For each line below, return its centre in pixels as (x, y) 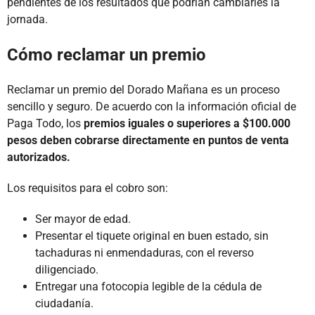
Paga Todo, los (45, 124)
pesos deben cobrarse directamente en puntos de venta (148, 141)
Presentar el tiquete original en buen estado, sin (152, 236)
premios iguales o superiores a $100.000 (187, 124)
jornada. (27, 20)
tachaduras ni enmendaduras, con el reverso (144, 253)
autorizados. (39, 157)
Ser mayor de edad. (83, 219)
